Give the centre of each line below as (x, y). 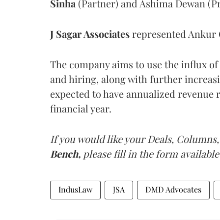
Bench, (67, 153)
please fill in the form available (151, 153)
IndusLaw (75, 189)
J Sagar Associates (90, 34)
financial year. (81, 108)
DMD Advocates (173, 189)
